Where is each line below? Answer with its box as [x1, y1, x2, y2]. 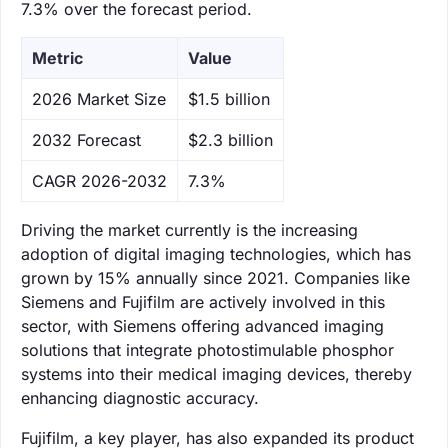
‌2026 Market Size [32, 88, 166, 109]
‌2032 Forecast [32, 129, 141, 150]
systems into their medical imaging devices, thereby [21, 363, 412, 384]
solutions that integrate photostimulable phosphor [21, 339, 394, 360]
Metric [32, 47, 83, 68]
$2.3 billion [188, 129, 273, 150]
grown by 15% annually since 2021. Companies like [21, 267, 410, 288]
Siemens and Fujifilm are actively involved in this [21, 291, 385, 312]
